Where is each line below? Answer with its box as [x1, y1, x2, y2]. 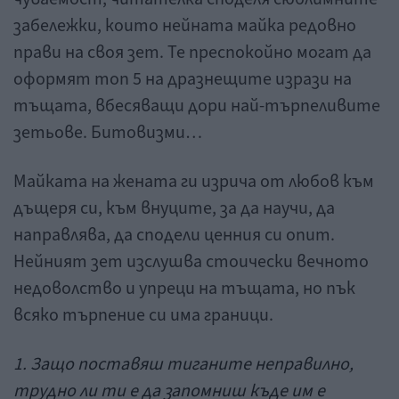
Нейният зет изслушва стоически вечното [13, 249, 369, 275]
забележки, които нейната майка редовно [13, 13, 356, 39]
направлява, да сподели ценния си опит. [13, 223, 335, 248]
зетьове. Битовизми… [13, 120, 202, 146]
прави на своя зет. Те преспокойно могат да [13, 40, 371, 66]
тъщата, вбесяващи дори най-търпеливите [13, 94, 380, 119]
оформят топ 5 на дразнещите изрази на [13, 67, 352, 93]
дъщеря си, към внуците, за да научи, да [13, 196, 335, 222]
